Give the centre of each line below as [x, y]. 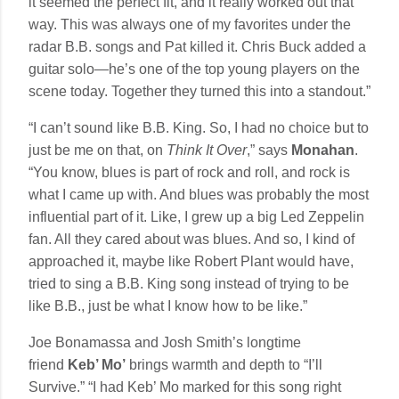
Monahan [323, 150]
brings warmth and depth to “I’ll [226, 364]
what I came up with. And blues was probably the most [199, 194]
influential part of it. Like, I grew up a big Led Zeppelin [196, 216]
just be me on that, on [98, 150]
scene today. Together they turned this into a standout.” [199, 91]
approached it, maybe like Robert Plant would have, [191, 261]
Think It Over [207, 150]
